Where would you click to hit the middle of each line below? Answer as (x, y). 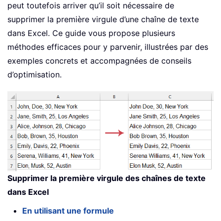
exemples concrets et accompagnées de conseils (99, 61)
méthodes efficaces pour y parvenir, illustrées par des (108, 47)
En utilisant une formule (68, 211)
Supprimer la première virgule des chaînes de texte (107, 178)
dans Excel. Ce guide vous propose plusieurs (91, 33)
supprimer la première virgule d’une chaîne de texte (103, 19)
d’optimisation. (35, 75)
